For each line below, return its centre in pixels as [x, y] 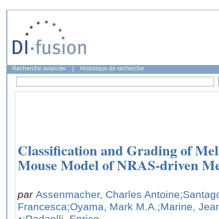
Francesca [42, 206]
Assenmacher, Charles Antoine [108, 194]
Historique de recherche [112, 68]
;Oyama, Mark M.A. [112, 206]
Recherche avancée [39, 68]
